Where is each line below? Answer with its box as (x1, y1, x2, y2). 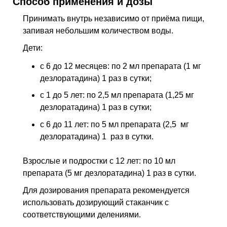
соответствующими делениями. (23, 210, 141, 219)
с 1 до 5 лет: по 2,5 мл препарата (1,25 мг (40, 91, 194, 100)
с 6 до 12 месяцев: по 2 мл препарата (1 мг (40, 61, 201, 70)
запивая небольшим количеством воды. (23, 26, 173, 35)
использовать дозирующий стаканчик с (23, 198, 169, 207)
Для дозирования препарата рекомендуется (23, 185, 190, 195)
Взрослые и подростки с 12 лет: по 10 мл (23, 157, 175, 165)
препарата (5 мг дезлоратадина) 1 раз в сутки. (23, 169, 196, 177)
